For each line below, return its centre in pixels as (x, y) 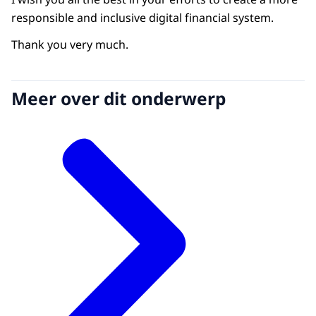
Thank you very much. (70, 45)
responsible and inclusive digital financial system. (144, 18)
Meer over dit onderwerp (119, 98)
